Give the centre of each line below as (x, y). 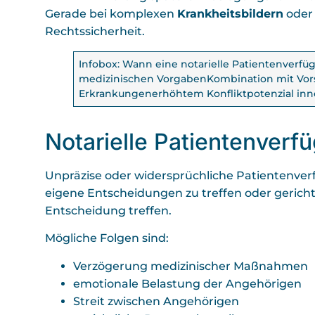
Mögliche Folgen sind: (107, 238)
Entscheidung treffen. (110, 210)
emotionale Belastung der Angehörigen (187, 283)
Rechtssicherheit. (95, 31)
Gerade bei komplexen (111, 13)
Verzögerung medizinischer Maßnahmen (191, 266)
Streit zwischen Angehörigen (156, 301)
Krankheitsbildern (230, 13)
